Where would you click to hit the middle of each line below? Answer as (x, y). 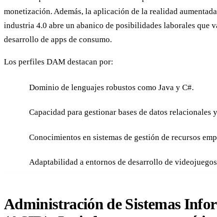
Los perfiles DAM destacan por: (59, 62)
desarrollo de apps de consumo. (58, 39)
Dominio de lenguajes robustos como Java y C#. (111, 88)
